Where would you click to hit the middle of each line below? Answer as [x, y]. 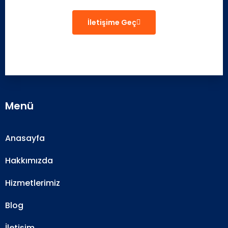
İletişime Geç [112, 22]
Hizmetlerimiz [33, 183]
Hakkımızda [29, 161]
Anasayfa [25, 138]
